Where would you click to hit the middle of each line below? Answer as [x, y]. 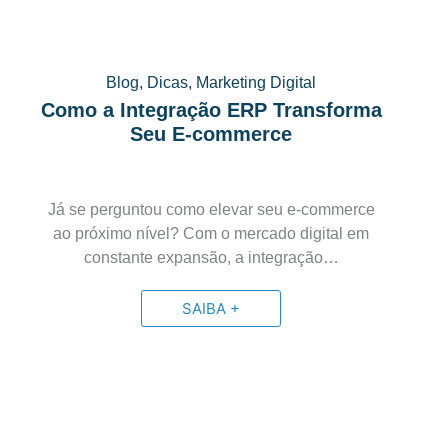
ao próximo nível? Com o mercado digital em [211, 233]
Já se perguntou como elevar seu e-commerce [211, 209]
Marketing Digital [256, 82]
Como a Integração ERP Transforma [211, 110]
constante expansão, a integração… [211, 257]
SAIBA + [211, 308]
